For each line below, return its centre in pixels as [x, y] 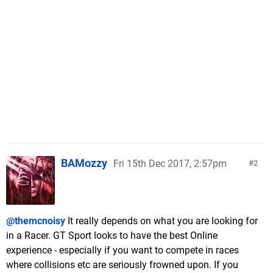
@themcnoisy [36, 221]
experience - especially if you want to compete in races [122, 250]
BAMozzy [84, 163]
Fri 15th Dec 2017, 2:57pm [170, 164]
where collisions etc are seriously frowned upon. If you [122, 265]
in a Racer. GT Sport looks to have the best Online [112, 236]
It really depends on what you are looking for [161, 221]
